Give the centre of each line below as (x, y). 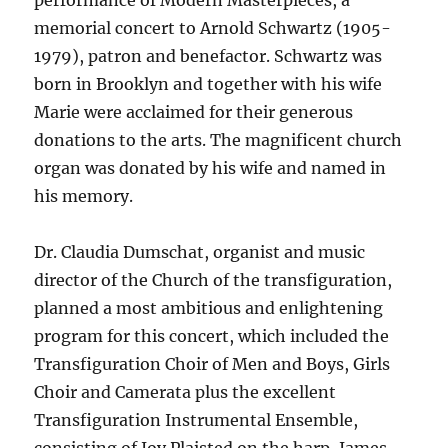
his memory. (84, 196)
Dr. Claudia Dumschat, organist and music (200, 252)
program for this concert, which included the (212, 336)
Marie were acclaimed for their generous (194, 112)
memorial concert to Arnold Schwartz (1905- (213, 28)
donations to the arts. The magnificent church (218, 140)
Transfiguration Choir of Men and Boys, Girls (212, 364)
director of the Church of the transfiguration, (213, 280)
